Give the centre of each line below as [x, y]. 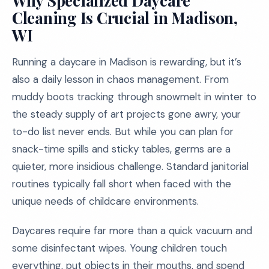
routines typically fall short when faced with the [122, 184]
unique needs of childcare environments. [105, 201]
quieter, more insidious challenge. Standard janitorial [130, 166]
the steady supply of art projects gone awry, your [126, 114]
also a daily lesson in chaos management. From [120, 79]
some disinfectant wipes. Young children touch [119, 248]
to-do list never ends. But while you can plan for [123, 131]
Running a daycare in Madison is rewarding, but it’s [127, 62]
